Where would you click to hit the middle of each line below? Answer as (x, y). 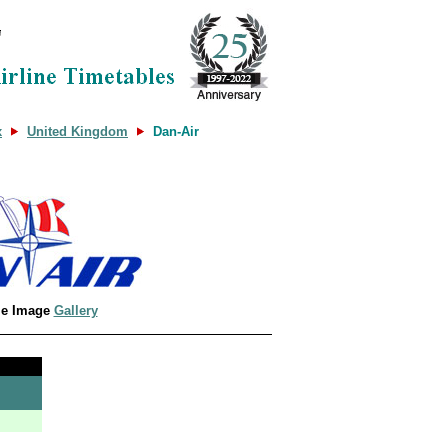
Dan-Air (176, 131)
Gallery (75, 310)
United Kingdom (77, 131)
